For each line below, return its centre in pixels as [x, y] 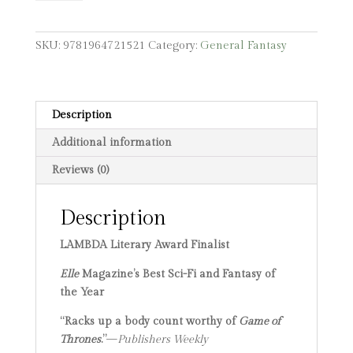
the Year [82, 292]
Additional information [111, 142]
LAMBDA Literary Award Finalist [144, 245]
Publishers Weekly [162, 339]
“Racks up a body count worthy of [149, 321]
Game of [259, 321]
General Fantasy [243, 45]
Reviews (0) [80, 170]
